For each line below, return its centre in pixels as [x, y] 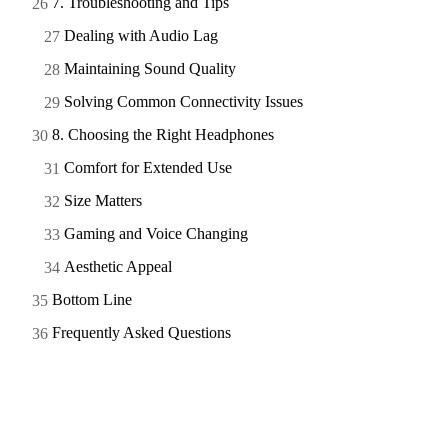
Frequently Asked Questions [141, 332]
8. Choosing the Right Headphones [163, 134]
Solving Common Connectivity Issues [183, 101]
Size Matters [103, 200]
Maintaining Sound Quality [150, 68]
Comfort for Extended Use [148, 167]
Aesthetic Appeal [118, 266]
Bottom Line [92, 299]
